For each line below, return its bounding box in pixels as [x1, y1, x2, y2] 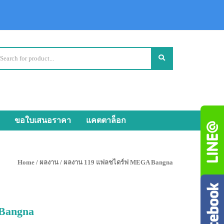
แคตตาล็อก [86, 116, 126, 124]
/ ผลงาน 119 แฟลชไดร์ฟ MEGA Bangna [58, 158, 173, 166]
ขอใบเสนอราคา [14, 116, 71, 124]
